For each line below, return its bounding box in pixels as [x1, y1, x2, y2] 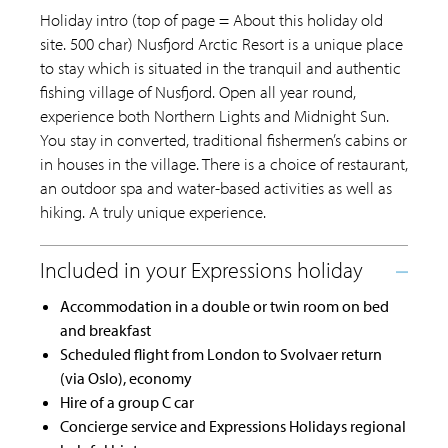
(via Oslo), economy [60, 367, 192, 388]
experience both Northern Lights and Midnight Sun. [40, 104, 389, 126]
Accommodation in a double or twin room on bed [60, 295, 389, 316]
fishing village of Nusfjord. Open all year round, [40, 80, 356, 102]
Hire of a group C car [60, 391, 194, 412]
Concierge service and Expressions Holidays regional [60, 415, 406, 436]
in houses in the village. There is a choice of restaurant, [40, 152, 408, 174]
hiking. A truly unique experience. [40, 200, 266, 222]
